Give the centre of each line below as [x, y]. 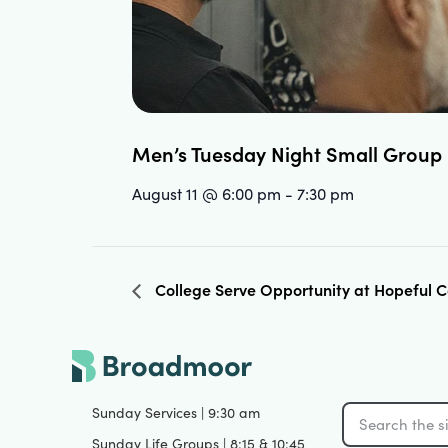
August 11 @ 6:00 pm [206, 193]
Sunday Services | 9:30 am [176, 412]
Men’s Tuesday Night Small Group [287, 152]
